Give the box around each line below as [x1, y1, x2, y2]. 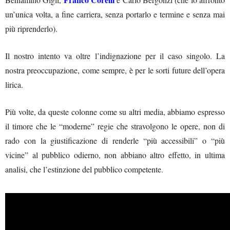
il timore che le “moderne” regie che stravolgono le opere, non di [5, 120, 225, 131]
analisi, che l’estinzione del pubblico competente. [5, 163, 163, 175]
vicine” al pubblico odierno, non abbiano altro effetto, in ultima [5, 149, 225, 160]
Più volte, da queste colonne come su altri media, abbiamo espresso [5, 106, 225, 117]
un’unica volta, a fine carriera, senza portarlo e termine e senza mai [5, 8, 225, 20]
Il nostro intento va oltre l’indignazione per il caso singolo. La [5, 50, 225, 61]
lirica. [5, 79, 23, 90]
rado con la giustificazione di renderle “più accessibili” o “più [5, 135, 225, 146]
